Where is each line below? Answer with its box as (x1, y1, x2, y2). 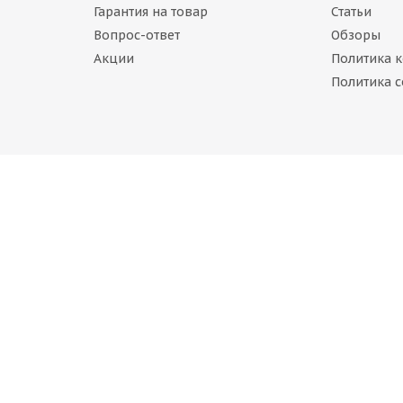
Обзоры (330, 27, 381, 43)
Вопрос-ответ (93, 27, 180, 43)
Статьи (330, 4, 372, 20)
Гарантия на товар (93, 4, 208, 20)
